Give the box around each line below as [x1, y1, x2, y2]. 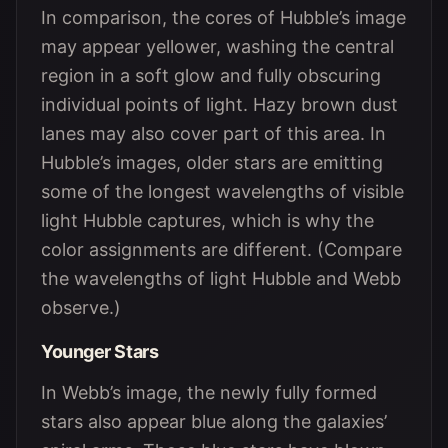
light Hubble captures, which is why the [41, 210, 374, 231]
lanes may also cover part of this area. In [41, 123, 386, 144]
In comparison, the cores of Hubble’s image [41, 7, 406, 28]
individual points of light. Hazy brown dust [41, 94, 398, 115]
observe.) [41, 297, 121, 318]
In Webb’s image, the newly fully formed [41, 382, 377, 403]
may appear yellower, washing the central [41, 36, 394, 57]
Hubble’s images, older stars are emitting [41, 152, 383, 173]
